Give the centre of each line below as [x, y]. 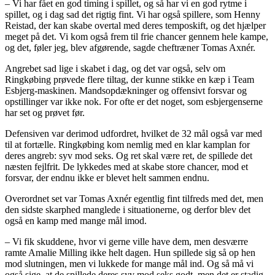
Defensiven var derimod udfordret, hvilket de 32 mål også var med [134, 133]
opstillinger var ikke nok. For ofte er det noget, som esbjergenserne [134, 101]
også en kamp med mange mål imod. [76, 220]
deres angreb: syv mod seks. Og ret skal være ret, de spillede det [129, 155]
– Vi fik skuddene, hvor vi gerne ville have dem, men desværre [126, 241]
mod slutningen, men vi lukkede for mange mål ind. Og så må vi [129, 263]
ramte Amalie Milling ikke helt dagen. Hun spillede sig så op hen [130, 252]
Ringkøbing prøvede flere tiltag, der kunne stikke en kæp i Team [130, 79]
